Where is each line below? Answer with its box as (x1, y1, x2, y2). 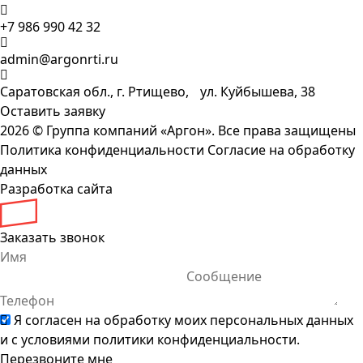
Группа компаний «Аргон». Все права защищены (43, 121, 356, 139)
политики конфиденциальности (93, 330, 297, 348)
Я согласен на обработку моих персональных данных (14, 310, 353, 329)
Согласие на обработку (207, 140, 355, 159)
